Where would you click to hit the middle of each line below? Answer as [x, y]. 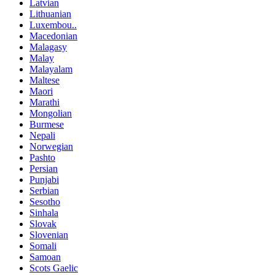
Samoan [45, 257]
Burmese [47, 124]
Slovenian [49, 234]
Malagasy [48, 47]
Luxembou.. [53, 25]
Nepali [42, 135]
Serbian [44, 190]
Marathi [45, 102]
